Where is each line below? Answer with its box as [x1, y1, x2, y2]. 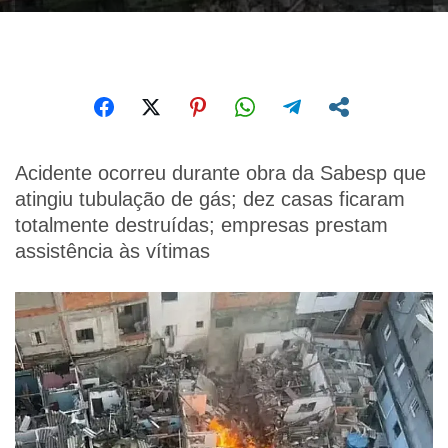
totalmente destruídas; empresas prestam [15, 214, 388, 236]
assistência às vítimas [15, 240, 210, 262]
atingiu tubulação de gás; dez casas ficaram [15, 188, 405, 210]
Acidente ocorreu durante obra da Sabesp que [15, 162, 426, 184]
